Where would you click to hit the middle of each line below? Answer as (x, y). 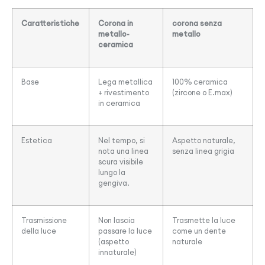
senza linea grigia (203, 151)
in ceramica (119, 103)
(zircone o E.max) (202, 93)
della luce (39, 231)
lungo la (112, 172)
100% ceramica (200, 82)
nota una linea (123, 151)
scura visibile (121, 162)
